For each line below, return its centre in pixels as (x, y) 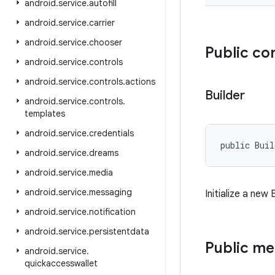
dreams (104, 153)
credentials (111, 133)
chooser (106, 42)
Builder (225, 95)
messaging (110, 192)
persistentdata (119, 231)
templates (45, 114)
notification (112, 212)
